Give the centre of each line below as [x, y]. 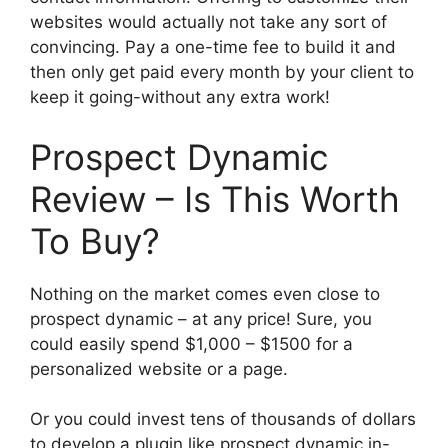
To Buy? [95, 240]
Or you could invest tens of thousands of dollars [223, 419]
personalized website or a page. [159, 368]
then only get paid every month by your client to [222, 72]
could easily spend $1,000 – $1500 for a [191, 343]
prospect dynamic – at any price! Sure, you [201, 318]
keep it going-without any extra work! [180, 97]
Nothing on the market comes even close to [205, 293]
